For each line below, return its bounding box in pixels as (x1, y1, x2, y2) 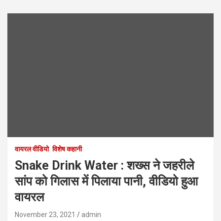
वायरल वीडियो (15, 145, 49, 153)
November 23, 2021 (15, 210, 75, 219)
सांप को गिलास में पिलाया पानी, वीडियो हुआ (15, 174, 198, 188)
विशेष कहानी (52, 145, 82, 153)
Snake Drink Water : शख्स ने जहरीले (15, 158, 194, 173)
